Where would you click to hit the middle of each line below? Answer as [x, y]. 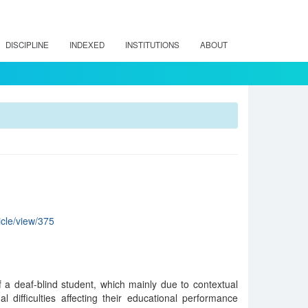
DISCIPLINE [27, 45]
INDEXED [87, 45]
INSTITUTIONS [152, 45]
